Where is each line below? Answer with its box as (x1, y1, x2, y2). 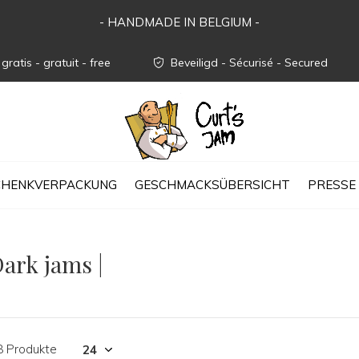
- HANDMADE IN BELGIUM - (99, 14, 260, 30)
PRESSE (308, 176, 356, 192)
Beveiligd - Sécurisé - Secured (167, 55, 328, 70)
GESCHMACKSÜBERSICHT (135, 176, 290, 192)
